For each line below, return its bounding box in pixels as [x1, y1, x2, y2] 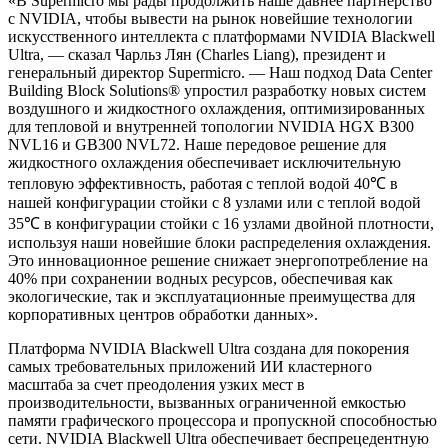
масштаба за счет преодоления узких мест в [8, 376, 305, 394]
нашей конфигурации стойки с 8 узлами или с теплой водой [8, 194, 421, 212]
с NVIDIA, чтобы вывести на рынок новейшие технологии [8, 10, 413, 28]
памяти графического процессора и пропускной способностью [8, 412, 437, 430]
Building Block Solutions [8, 82, 168, 100]
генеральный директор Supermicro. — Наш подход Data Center [8, 64, 432, 82]
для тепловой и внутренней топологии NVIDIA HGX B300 [8, 118, 414, 136]
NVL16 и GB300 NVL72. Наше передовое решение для [8, 136, 386, 154]
